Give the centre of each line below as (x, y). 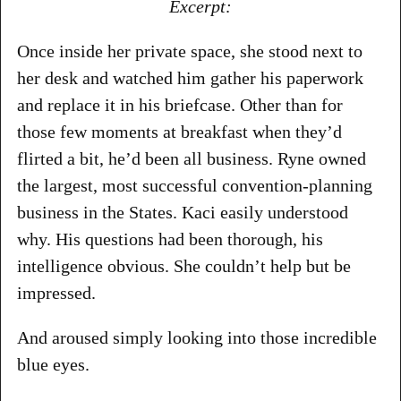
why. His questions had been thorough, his (170, 239)
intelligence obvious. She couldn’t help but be (183, 265)
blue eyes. (53, 364)
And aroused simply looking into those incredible (196, 337)
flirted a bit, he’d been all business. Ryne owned (191, 158)
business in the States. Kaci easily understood (182, 212)
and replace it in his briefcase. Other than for (179, 104)
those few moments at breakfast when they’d (179, 131)
